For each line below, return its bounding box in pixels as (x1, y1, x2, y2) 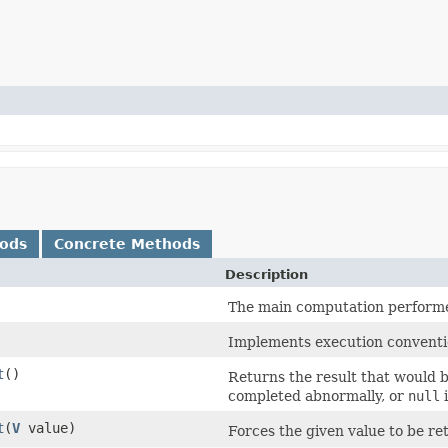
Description (225, 266, 308, 282)
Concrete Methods (54, 235, 200, 252)
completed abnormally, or (228, 387, 408, 404)
